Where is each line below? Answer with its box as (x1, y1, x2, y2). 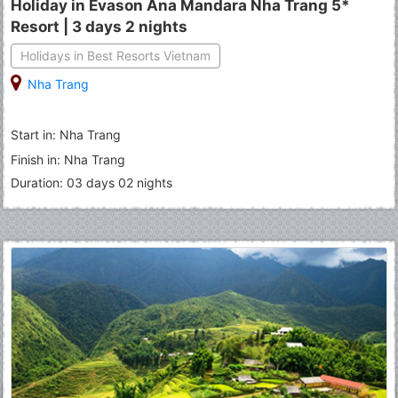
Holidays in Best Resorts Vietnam (20, 48, 211, 64)
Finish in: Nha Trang (11, 152, 125, 168)
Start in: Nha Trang (11, 127, 121, 143)
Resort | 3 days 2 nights (11, 18, 187, 36)
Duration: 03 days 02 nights (11, 175, 172, 191)
